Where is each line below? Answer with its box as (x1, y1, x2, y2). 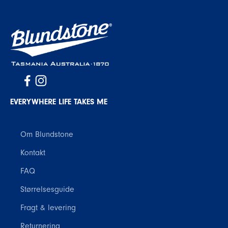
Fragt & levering (20, 203, 76, 213)
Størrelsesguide (20, 185, 74, 194)
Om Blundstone (20, 130, 73, 139)
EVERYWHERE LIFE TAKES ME (10, 97, 107, 107)
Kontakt (20, 148, 45, 158)
